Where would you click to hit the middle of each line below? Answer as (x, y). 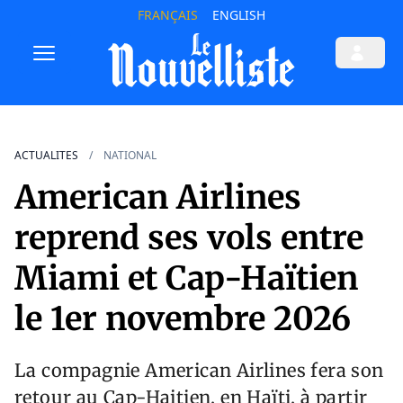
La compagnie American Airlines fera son (199, 371)
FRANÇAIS (167, 15)
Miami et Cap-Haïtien (186, 279)
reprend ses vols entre (189, 238)
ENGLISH (238, 15)
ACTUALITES (46, 156)
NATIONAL (130, 156)
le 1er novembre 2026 (183, 319)
